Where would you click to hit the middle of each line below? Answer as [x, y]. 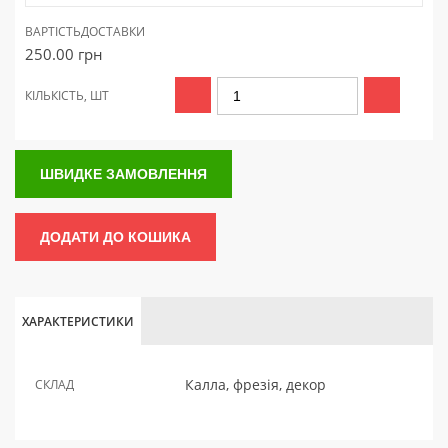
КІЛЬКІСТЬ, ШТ [67, 95]
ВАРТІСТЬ [53, 31]
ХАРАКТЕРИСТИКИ [78, 321]
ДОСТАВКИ [113, 31]
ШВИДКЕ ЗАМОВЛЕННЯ [123, 174]
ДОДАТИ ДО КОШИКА [115, 237]
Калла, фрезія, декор [255, 384]
